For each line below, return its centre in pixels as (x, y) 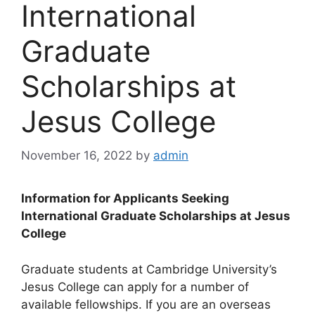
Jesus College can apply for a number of (135, 287)
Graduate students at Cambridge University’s (149, 269)
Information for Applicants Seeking (125, 198)
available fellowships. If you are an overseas (146, 304)
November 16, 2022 (77, 155)
